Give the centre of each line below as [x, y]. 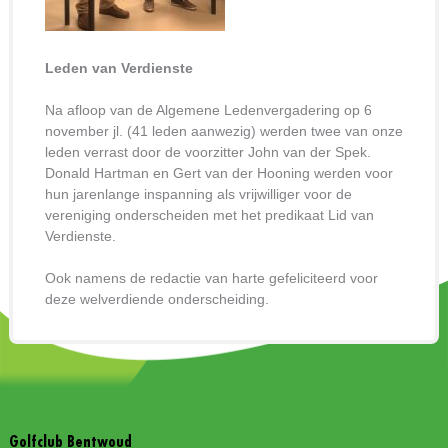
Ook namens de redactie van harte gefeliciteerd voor [211, 278]
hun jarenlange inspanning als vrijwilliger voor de [198, 194]
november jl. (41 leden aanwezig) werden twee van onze [223, 131]
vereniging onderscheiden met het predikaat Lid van [209, 215]
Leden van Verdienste [118, 68]
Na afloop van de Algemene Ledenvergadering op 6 [208, 110]
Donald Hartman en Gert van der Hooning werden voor [218, 173]
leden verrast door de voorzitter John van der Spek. [207, 152]
